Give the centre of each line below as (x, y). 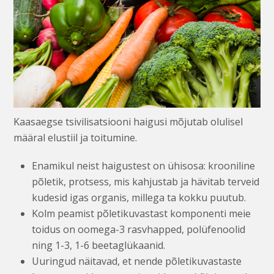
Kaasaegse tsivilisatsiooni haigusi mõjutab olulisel (128, 122)
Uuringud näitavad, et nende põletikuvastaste (137, 261)
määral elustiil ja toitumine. (76, 138)
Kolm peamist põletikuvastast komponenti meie (142, 214)
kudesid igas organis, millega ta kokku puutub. (139, 198)
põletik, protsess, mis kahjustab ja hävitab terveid (146, 182)
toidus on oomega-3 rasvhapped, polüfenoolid (139, 230)
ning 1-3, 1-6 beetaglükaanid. (99, 246)
